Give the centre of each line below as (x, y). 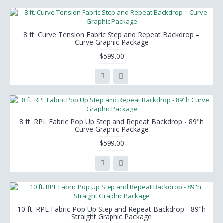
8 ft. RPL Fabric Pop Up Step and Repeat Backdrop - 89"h (111, 122)
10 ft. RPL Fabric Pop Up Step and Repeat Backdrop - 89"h (111, 209)
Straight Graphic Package (111, 216)
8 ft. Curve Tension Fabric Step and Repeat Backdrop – (111, 35)
